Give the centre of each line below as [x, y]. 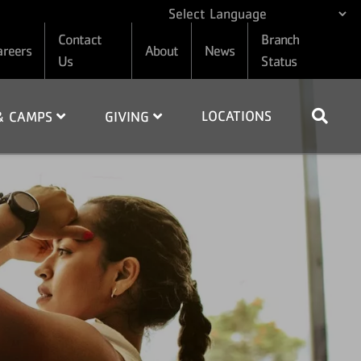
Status [279, 61]
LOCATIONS [236, 116]
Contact [80, 39]
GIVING [129, 117]
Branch [280, 39]
